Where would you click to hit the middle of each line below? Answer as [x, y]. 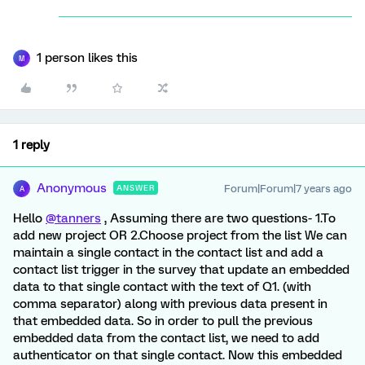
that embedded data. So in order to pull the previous [163, 321]
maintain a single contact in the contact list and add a [168, 253]
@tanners [73, 218]
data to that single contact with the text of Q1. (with [162, 287]
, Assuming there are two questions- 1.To [218, 218]
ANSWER [136, 188]
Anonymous [72, 188]
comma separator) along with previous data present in [170, 304]
